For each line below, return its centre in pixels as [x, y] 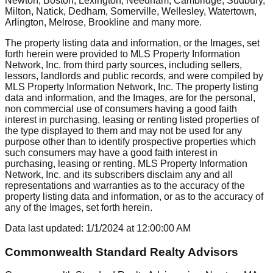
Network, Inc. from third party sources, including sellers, [123, 65]
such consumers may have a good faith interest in [111, 152]
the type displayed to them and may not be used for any [123, 130]
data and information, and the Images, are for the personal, [130, 97]
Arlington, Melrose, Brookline [67, 22]
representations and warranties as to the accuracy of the [125, 185]
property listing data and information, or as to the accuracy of [134, 196]
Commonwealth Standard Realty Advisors [122, 252]
